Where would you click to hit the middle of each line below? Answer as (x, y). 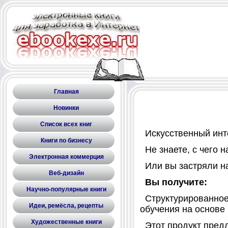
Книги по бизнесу (66, 140)
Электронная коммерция (66, 157)
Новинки (66, 108)
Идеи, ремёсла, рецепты (66, 206)
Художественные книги (66, 222)
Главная (66, 92)
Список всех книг (66, 124)
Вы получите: (176, 182)
